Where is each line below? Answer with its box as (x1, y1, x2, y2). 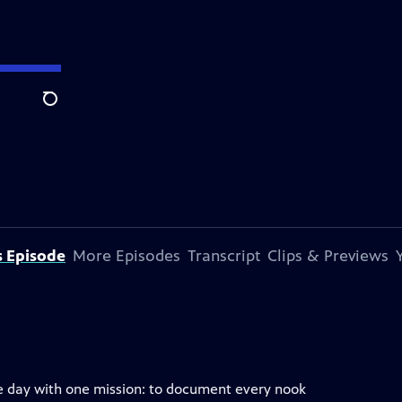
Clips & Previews (267, 246, 389, 266)
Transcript (188, 246, 260, 266)
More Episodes (73, 246, 180, 266)
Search (42, 100, 86, 118)
